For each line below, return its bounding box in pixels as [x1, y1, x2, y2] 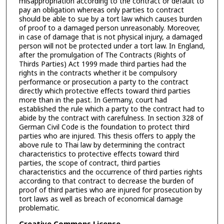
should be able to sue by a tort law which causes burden [18, 13, 202, 24]
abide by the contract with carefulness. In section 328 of [18, 112, 203, 123]
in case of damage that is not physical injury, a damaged [18, 31, 202, 42]
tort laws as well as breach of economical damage [18, 193, 183, 204]
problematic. [18, 202, 59, 213]
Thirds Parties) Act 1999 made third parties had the [18, 58, 186, 69]
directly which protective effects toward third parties [18, 85, 190, 96]
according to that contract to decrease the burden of [18, 175, 193, 186]
